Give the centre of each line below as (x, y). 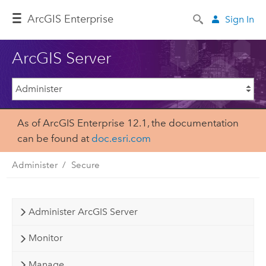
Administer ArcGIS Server (83, 211)
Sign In (240, 19)
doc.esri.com (121, 139)
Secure (85, 165)
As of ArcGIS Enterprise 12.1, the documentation (128, 123)
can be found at (54, 139)
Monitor (45, 238)
